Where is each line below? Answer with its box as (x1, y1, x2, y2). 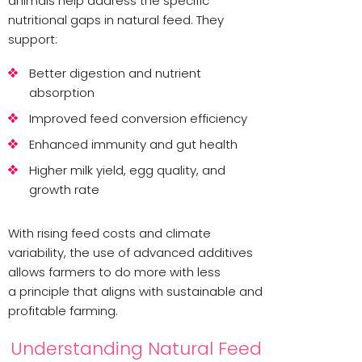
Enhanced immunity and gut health (29, 136, 238, 154)
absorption (29, 84, 95, 102)
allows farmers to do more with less (8, 263, 221, 281)
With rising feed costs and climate (8, 225, 211, 242)
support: (8, 31, 57, 48)
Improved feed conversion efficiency (29, 110, 247, 128)
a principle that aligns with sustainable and (8, 283, 263, 301)
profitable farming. (8, 302, 118, 320)
